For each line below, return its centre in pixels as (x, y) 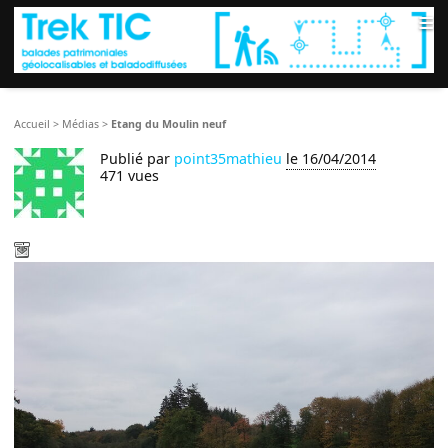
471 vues (130, 176)
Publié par (137, 159)
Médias (81, 124)
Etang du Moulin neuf (169, 124)
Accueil (32, 124)
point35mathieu (228, 159)
